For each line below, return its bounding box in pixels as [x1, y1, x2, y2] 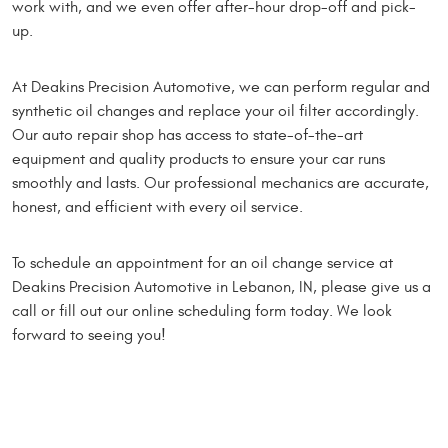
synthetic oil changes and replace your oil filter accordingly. [12, 102, 419, 120]
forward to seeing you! [12, 326, 166, 344]
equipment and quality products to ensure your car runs [12, 150, 385, 168]
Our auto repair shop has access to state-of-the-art [12, 126, 363, 144]
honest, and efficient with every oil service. [12, 198, 303, 216]
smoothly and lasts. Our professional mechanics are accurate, [12, 174, 429, 192]
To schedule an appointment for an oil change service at [12, 254, 393, 272]
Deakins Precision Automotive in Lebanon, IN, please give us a [12, 278, 431, 296]
